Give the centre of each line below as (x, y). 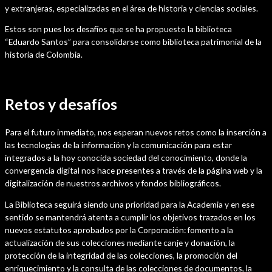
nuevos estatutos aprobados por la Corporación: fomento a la (119, 230)
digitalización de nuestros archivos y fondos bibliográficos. (113, 183)
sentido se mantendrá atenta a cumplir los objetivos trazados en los (130, 217)
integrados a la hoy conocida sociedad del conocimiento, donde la (126, 158)
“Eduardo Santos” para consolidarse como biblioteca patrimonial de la (133, 42)
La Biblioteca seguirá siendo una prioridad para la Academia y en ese (130, 205)
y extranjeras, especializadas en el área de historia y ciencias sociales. (131, 8)
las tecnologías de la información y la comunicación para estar (118, 145)
